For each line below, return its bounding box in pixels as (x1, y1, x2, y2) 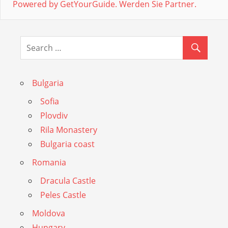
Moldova (32, 207, 65, 219)
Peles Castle (40, 189, 86, 201)
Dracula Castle (40, 175, 96, 186)
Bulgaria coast (40, 138, 95, 150)
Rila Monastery (40, 124, 97, 135)
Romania (32, 156, 66, 168)
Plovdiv (40, 109, 68, 121)
